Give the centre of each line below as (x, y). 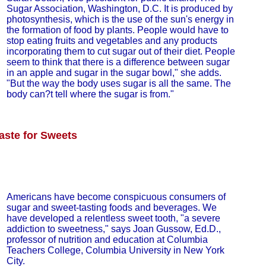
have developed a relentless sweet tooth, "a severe (113, 218)
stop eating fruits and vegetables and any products (112, 41)
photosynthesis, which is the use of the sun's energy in (120, 19)
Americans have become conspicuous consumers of (116, 197)
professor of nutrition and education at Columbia (107, 240)
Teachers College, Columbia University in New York (115, 250)
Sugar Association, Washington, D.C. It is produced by (119, 9)
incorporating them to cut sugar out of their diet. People (121, 51)
